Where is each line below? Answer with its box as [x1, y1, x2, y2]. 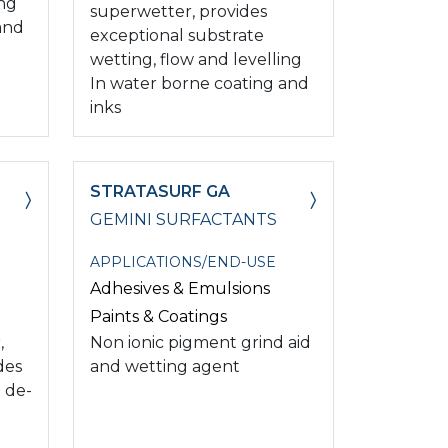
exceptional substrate [90, 25, 264, 45]
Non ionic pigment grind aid [90, 332, 311, 352]
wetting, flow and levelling [90, 49, 302, 69]
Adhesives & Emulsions [90, 278, 270, 298]
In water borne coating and [90, 73, 309, 93]
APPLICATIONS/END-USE [90, 252, 276, 271]
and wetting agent [90, 356, 240, 376]
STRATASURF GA [90, 181, 230, 201]
